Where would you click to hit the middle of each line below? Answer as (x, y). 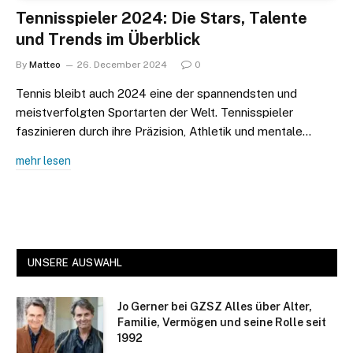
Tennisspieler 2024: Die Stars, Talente (162, 18)
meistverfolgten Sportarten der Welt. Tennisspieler (154, 112)
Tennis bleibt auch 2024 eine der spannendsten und (156, 93)
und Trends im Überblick (108, 39)
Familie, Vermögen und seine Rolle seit (222, 322)
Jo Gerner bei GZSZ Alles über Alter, (215, 306)
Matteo (45, 64)
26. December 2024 (122, 64)
